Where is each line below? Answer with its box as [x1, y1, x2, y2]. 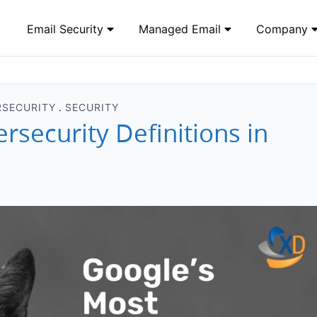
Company [256, 22, 311, 36]
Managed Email [139, 22, 224, 36]
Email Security [27, 22, 107, 36]
